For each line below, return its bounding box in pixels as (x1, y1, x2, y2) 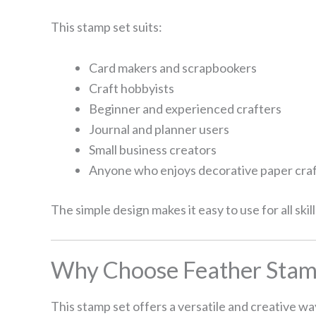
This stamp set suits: (51, 18, 162, 35)
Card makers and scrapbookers (89, 59, 257, 75)
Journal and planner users (89, 121, 229, 137)
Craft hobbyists (89, 80, 174, 96)
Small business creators (89, 141, 217, 157)
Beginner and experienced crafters (89, 100, 281, 116)
